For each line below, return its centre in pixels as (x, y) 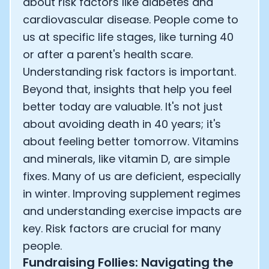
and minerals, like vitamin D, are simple (126, 159)
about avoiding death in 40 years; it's (122, 124)
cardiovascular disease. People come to (131, 20)
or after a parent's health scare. (108, 54)
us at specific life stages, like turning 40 (128, 37)
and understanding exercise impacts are (132, 211)
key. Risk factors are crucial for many (122, 228)
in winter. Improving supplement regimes (132, 194)
